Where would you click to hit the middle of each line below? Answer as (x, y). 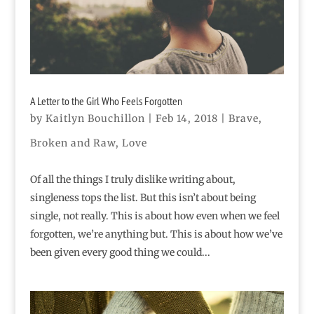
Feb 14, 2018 (186, 119)
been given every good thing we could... (120, 253)
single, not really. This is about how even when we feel (155, 216)
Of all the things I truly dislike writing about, (132, 180)
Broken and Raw (73, 143)
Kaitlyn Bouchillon (95, 119)
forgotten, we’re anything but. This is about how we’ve (156, 234)
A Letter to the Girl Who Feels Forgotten (106, 101)
